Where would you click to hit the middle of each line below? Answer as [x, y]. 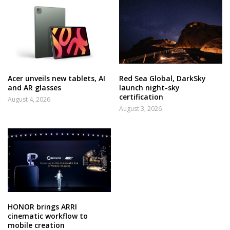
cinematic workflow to [48, 216]
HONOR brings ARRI [42, 206]
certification [141, 97]
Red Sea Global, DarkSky [163, 78]
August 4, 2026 [29, 99]
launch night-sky [150, 87]
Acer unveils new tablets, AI [56, 78]
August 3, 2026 [141, 108]
